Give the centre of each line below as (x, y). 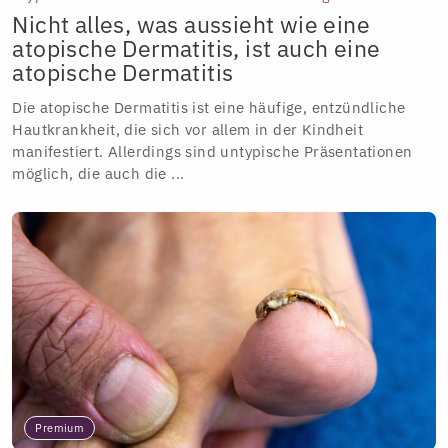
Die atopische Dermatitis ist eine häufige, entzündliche (209, 108)
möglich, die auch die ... (98, 174)
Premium (60, 428)
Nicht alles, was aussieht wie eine (191, 25)
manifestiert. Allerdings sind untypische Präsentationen (212, 152)
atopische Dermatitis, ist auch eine (196, 49)
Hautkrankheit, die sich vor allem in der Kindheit (188, 130)
